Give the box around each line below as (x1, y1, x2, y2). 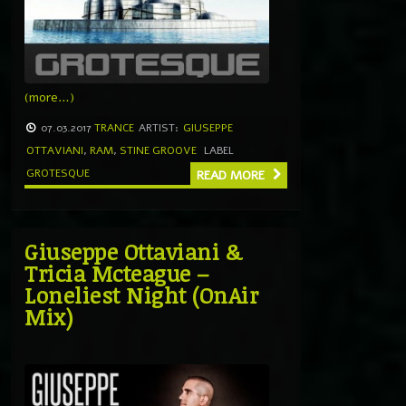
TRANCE (94, 120, 134, 135)
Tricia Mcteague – (24, 257, 209, 288)
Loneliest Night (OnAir (24, 279, 258, 310)
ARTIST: (139, 120, 179, 135)
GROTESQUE (26, 165, 90, 180)
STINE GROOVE (120, 142, 197, 158)
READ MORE (197, 166, 268, 184)
